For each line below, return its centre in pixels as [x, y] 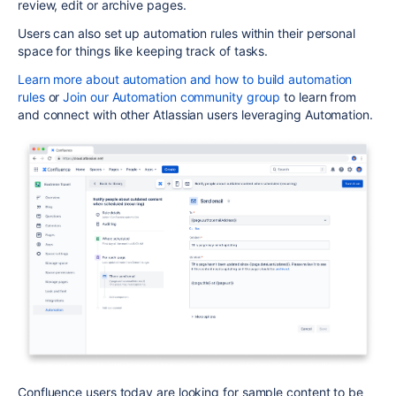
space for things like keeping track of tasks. [143, 51]
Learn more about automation [102, 79]
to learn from [319, 97]
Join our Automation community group [172, 97]
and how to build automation [269, 79]
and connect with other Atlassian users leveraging [161, 114]
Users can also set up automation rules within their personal [187, 33]
